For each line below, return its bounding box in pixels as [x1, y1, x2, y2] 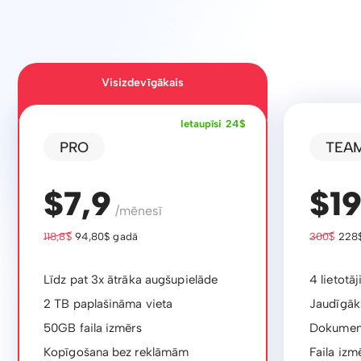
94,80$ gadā [71, 230, 138, 243]
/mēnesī [111, 203, 163, 218]
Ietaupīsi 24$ [180, 118, 246, 130]
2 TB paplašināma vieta [44, 297, 173, 311]
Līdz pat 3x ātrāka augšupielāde [44, 272, 218, 287]
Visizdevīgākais [101, 76, 185, 89]
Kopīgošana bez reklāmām [44, 345, 189, 359]
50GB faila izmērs [44, 321, 142, 335]
